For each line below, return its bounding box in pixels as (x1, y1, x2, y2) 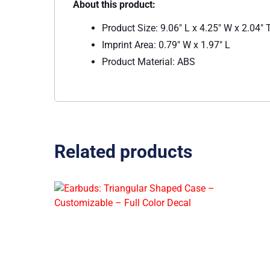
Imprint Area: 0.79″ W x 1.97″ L (102, 39, 230, 51)
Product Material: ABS (102, 55, 195, 67)
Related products (54, 140, 192, 162)
